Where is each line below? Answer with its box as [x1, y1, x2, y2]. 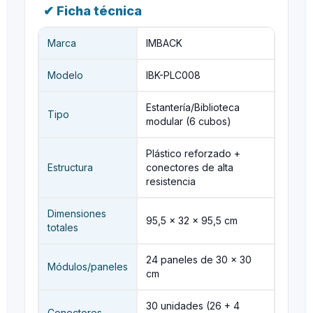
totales [48, 221, 78, 233]
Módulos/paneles [48, 261, 128, 272]
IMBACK [146, 37, 182, 49]
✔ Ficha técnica [43, 3, 142, 18]
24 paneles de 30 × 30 [146, 254, 252, 265]
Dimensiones [48, 208, 106, 219]
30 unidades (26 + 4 [146, 300, 240, 312]
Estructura [48, 161, 93, 173]
